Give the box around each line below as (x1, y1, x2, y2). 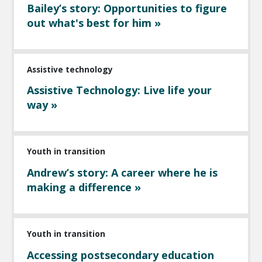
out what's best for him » (27, 15, 161, 30)
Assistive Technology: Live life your (27, 83, 212, 98)
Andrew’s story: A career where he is (27, 165, 218, 180)
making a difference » (27, 180, 142, 194)
